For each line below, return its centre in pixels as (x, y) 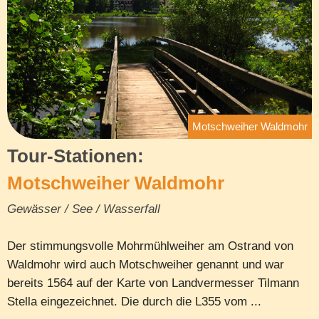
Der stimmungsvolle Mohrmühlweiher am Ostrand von (150, 246)
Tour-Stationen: (75, 156)
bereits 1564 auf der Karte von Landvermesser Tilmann (153, 283)
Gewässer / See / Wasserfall (84, 209)
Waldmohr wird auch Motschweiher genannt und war (146, 264)
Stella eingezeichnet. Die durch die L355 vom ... (134, 301)
